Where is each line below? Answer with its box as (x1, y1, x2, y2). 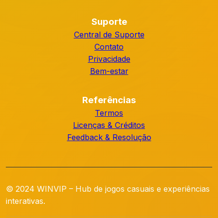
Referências (82, 94, 136, 106)
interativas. (6, 196, 45, 206)
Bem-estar (90, 66, 128, 76)
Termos (95, 108, 123, 118)
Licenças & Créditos (73, 120, 145, 130)
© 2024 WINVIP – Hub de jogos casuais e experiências (6, 184, 210, 194)
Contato (94, 42, 124, 52)
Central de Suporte (73, 30, 145, 39)
